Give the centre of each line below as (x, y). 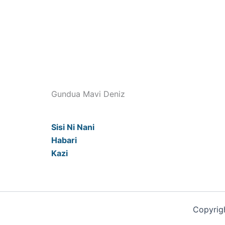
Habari (64, 140)
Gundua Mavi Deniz (88, 94)
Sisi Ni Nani (73, 127)
